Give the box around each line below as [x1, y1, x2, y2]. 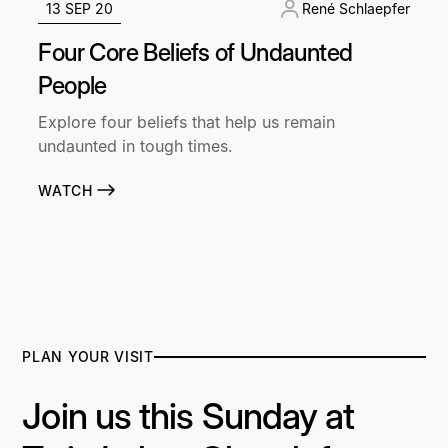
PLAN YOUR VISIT [22, 348, 154, 366]
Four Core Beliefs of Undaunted [38, 38, 353, 68]
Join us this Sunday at [22, 394, 355, 439]
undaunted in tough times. [38, 136, 234, 157]
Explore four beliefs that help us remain [38, 112, 336, 133]
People [38, 71, 107, 101]
